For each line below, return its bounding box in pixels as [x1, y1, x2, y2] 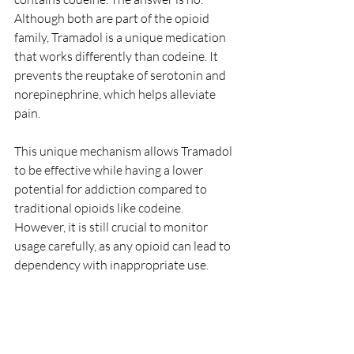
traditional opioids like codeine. [14, 199, 186, 216]
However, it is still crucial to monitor [14, 218, 210, 235]
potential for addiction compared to [14, 180, 209, 197]
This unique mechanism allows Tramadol [14, 142, 235, 159]
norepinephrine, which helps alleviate [14, 85, 218, 102]
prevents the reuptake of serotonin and [14, 66, 228, 83]
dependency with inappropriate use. [14, 256, 209, 273]
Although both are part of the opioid [14, 9, 212, 26]
